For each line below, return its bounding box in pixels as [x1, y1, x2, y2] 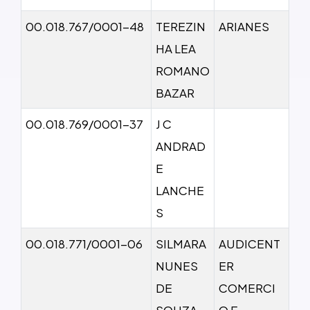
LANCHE [156, 182, 204, 198]
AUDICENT [219, 235, 280, 251]
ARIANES [219, 18, 269, 34]
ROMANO [156, 62, 210, 78]
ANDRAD [156, 138, 206, 154]
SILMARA [156, 235, 206, 251]
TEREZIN [156, 18, 206, 34]
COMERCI [219, 280, 275, 295]
